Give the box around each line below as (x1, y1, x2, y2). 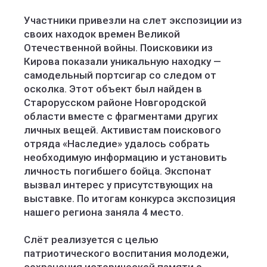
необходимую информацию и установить (24, 151, 227, 163)
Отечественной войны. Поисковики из (24, 42, 213, 54)
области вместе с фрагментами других (24, 110, 218, 122)
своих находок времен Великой (24, 28, 180, 40)
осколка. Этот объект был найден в (24, 83, 202, 95)
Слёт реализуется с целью (24, 234, 159, 246)
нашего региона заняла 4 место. (24, 206, 184, 218)
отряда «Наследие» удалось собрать (24, 138, 210, 150)
